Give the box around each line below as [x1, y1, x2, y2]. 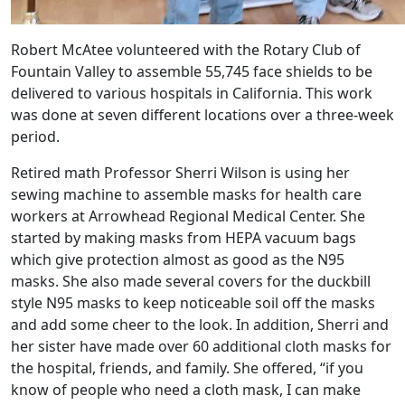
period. [11, 127, 60, 146]
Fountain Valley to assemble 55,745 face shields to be [11, 61, 372, 81]
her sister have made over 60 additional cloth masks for [11, 336, 391, 356]
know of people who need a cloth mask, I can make [11, 380, 361, 400]
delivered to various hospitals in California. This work [11, 83, 372, 103]
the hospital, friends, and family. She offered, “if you [11, 358, 363, 378]
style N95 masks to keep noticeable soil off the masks [11, 293, 375, 313]
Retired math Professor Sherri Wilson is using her [11, 163, 350, 183]
